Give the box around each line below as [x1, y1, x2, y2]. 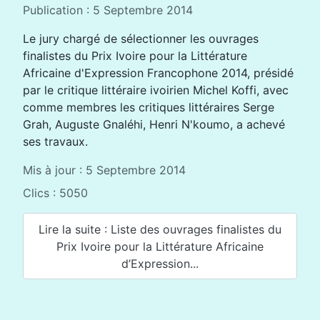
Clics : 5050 [23, 186, 88, 200]
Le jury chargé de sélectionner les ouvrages [23, 31, 259, 46]
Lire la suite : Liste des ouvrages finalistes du [39, 221, 281, 236]
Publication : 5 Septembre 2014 [23, 3, 193, 17]
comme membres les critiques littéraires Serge [23, 100, 274, 114]
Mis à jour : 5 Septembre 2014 [23, 163, 186, 177]
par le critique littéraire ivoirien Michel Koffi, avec [23, 83, 289, 97]
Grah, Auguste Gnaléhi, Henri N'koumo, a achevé [23, 117, 285, 131]
